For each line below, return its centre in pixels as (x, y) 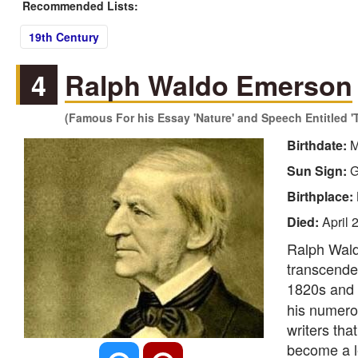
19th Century (64, 37)
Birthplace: (321, 197)
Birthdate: (318, 145)
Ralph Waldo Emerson (209, 85)
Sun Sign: (318, 171)
